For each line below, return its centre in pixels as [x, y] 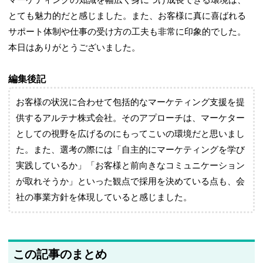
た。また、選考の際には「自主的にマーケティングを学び [131, 150]
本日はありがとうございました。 [75, 48]
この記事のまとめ [60, 254]
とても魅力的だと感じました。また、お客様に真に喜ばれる [127, 16]
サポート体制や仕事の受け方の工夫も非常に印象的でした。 [127, 32]
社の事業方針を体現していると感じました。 [104, 198]
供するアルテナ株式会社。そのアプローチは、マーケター [131, 118]
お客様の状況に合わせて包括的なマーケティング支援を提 [131, 102]
